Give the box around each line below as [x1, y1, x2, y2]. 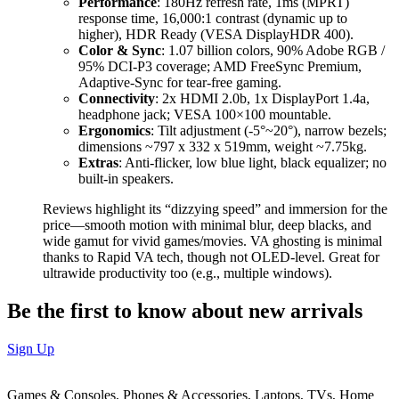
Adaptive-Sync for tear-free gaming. [78, 75, 281, 91]
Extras [78, 155, 118, 171]
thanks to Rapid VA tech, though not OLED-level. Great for [43, 249, 379, 265]
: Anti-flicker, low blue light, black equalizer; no [118, 155, 387, 171]
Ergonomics [78, 123, 151, 139]
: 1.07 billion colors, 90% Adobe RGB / [161, 43, 385, 59]
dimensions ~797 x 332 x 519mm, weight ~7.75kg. [78, 139, 367, 155]
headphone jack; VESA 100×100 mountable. [78, 107, 331, 123]
